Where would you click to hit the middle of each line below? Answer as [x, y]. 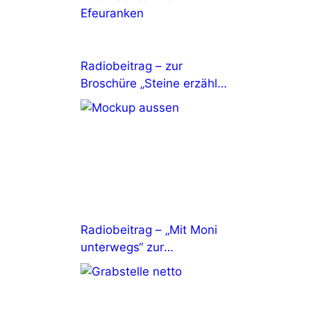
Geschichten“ [117, 101]
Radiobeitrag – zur [132, 66]
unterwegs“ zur [122, 247]
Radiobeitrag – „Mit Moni [149, 230]
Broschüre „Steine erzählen [156, 83]
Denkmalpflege [122, 264]
